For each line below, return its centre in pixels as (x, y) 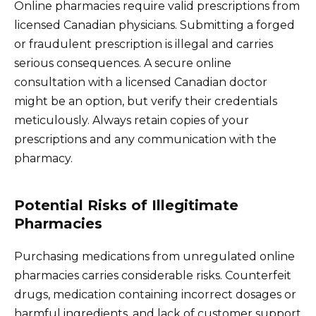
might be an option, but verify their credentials (146, 101)
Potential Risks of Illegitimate (126, 205)
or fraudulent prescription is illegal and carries (144, 44)
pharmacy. (43, 158)
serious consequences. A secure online (123, 63)
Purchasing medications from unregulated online (154, 256)
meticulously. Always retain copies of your (132, 120)
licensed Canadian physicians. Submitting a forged (154, 25)
